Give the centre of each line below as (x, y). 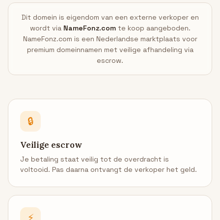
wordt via (46, 28)
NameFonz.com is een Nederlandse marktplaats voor (110, 39)
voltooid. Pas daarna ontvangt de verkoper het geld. (109, 169)
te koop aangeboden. (153, 28)
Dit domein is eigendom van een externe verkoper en (110, 17)
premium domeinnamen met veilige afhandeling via (110, 50)
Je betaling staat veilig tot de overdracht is (95, 159)
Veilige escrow (51, 145)
